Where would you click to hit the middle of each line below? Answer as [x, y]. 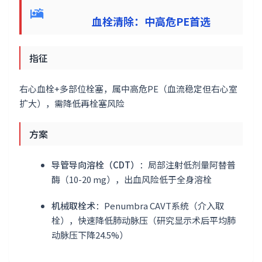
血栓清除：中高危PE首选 [129, 21]
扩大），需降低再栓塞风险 [72, 103]
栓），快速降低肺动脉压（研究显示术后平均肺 [144, 220]
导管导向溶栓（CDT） [95, 164]
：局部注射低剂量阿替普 [187, 164]
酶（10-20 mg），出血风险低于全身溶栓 [132, 179]
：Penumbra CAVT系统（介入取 [160, 205]
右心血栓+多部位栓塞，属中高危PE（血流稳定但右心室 [128, 88]
